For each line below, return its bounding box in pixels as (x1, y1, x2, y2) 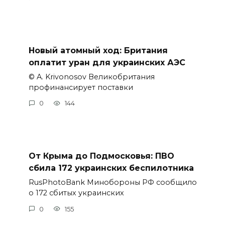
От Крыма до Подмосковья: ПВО (28, 151, 174, 161)
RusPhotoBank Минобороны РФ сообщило (28, 178, 197, 187)
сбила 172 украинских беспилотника (28, 163, 194, 173)
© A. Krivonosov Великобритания (28, 72, 155, 81)
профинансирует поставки (28, 82, 133, 92)
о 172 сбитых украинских (28, 188, 124, 198)
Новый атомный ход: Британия (28, 45, 168, 55)
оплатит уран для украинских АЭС (28, 57, 185, 67)
